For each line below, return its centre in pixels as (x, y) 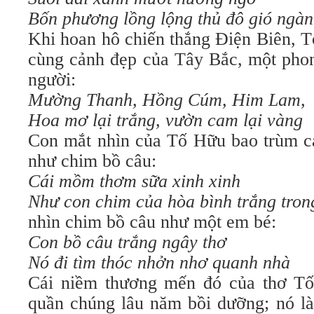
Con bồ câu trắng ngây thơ (127, 242)
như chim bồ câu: (92, 161)
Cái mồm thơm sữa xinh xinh (134, 181)
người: (52, 80)
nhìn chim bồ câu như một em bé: (152, 222)
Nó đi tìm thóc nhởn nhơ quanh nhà (159, 262)
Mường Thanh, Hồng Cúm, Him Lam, (167, 100)
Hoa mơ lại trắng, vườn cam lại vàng (165, 120)
